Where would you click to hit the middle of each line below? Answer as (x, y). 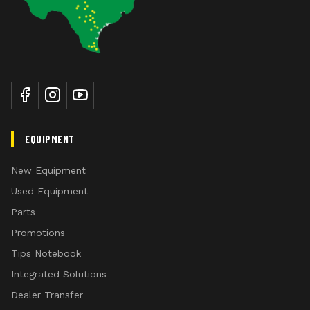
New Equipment (48, 170)
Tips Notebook (46, 253)
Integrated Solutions (59, 274)
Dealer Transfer (47, 294)
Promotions (38, 232)
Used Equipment (49, 191)
